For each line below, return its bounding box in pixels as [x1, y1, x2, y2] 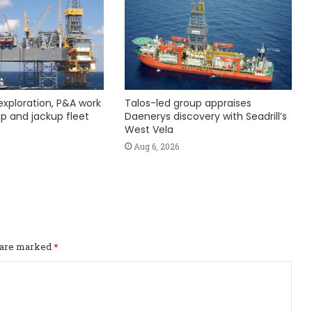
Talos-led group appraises [124, 96, 251, 111]
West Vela [124, 123, 173, 137]
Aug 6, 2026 [133, 141, 179, 153]
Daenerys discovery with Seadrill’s [124, 109, 287, 124]
